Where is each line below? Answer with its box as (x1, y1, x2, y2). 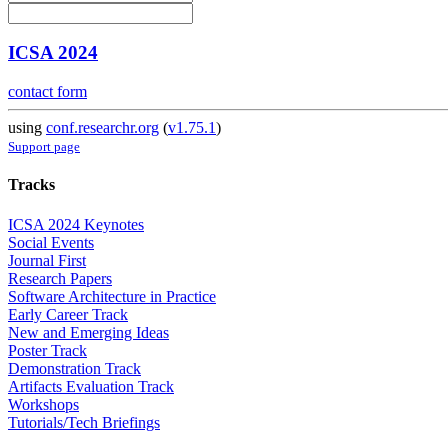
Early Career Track (8, 305, 128, 323)
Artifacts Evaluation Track (8, 377, 174, 395)
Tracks (8, 176, 55, 194)
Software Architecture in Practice (8, 287, 216, 305)
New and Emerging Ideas (8, 323, 169, 341)
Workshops (8, 395, 79, 413)
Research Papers (8, 269, 112, 287)
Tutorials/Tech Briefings (8, 413, 160, 431)
